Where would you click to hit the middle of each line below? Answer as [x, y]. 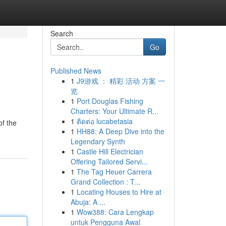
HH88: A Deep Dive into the [120, 131]
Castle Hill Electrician [110, 151]
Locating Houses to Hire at [119, 192]
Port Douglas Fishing [110, 101]
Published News [76, 71]
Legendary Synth [98, 141]
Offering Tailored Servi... [109, 161]
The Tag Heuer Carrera [114, 172]
